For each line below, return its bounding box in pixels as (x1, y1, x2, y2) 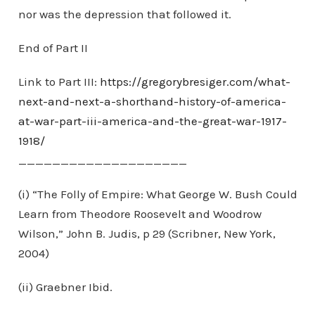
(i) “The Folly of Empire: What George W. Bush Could (18, 187, 297, 201)
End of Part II (18, 41, 88, 55)
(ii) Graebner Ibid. (18, 280, 112, 294)
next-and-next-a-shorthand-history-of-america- (18, 94, 286, 108)
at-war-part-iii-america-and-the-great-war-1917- (18, 114, 287, 128)
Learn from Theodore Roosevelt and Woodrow (18, 207, 262, 221)
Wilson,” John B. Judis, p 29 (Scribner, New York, (18, 226, 276, 240)
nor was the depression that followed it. (18, 7, 231, 21)
